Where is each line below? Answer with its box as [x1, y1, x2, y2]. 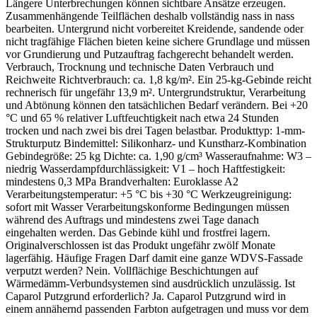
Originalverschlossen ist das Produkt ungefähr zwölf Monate [6, 239, 275, 252]
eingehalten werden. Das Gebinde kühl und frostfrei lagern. [6, 226, 270, 239]
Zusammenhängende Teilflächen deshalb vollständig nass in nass [6, 10, 294, 23]
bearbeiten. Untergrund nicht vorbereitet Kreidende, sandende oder [6, 23, 304, 35]
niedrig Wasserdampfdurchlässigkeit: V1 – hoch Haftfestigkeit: [6, 163, 285, 175]
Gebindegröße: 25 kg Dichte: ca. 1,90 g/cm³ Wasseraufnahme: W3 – [6, 150, 311, 163]
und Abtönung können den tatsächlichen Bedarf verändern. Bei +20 [6, 99, 308, 112]
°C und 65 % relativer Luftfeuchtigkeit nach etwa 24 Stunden [6, 112, 279, 125]
